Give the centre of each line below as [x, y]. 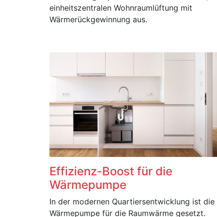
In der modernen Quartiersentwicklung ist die [132, 201]
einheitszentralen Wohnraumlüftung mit [121, 8]
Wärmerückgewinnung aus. [98, 19]
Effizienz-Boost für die [111, 171]
